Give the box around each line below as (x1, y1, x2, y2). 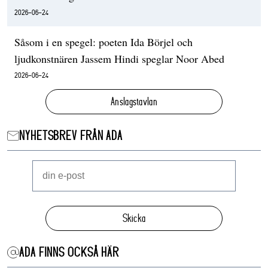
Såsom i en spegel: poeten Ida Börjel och (14, 34, 193, 49)
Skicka (122, 211, 146, 224)
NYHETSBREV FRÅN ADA (19, 128, 123, 143)
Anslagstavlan (110, 95, 158, 108)
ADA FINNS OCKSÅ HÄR (19, 245, 120, 260)
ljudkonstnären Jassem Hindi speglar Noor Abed (14, 51, 224, 66)
